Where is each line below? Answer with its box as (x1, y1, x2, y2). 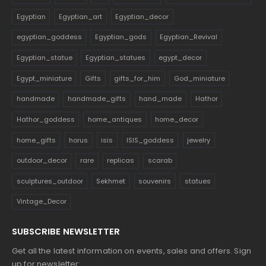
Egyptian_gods (95, 32, 147, 42)
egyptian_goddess (16, 32, 82, 42)
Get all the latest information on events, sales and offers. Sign (12, 245, 251, 256)
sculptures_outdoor (16, 176, 83, 186)
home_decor (155, 114, 199, 124)
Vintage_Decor (16, 197, 66, 207)
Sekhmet (96, 176, 125, 186)
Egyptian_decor (115, 11, 169, 21)
